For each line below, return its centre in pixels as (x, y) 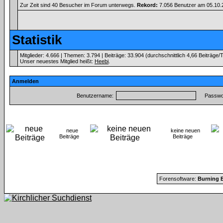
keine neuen (185, 130)
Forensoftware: (178, 179)
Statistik (37, 40)
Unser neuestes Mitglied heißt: (57, 61)
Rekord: (147, 5)
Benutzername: (95, 96)
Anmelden (25, 81)
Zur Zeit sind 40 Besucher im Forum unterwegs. (78, 5)
